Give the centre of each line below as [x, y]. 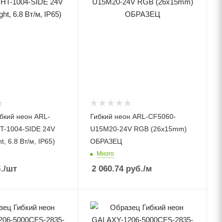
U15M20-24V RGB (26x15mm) [139, 129]
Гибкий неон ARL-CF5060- [133, 117]
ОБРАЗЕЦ [106, 141]
